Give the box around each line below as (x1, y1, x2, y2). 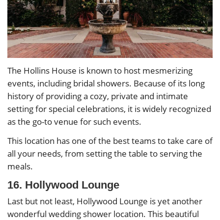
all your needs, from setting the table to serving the (7, 148, 202, 160)
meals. (7, 161, 33, 172)
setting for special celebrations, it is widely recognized (7, 103, 211, 114)
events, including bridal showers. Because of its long (7, 77, 205, 89)
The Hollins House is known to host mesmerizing (7, 64, 192, 76)
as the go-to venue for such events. (7, 115, 141, 127)
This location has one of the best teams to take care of (7, 135, 213, 147)
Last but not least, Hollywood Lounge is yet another (7, 195, 202, 207)
